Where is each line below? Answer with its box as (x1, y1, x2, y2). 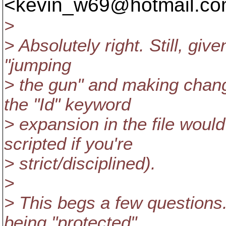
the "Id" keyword (4, 95, 131, 114)
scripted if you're (4, 134, 133, 153)
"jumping (4, 55, 71, 75)
